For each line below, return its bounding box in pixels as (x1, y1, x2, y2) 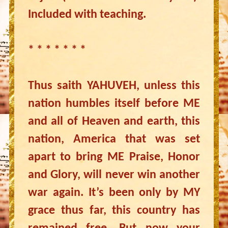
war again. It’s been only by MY (27, 187, 201, 199)
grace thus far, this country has (27, 205, 201, 217)
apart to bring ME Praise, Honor (27, 151, 201, 163)
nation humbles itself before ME (27, 98, 201, 110)
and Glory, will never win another (27, 169, 201, 181)
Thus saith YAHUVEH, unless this (27, 80, 201, 92)
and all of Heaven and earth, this (27, 116, 201, 128)
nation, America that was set (27, 133, 201, 146)
